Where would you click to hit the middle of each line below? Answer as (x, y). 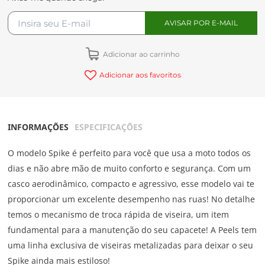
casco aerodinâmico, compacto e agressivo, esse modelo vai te (131, 184)
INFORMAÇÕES (38, 127)
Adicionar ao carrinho (140, 54)
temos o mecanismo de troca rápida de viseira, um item (119, 215)
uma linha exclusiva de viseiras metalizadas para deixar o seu (131, 245)
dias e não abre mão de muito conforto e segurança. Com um (130, 169)
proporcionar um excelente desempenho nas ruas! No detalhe (132, 199)
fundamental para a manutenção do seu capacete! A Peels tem (132, 230)
